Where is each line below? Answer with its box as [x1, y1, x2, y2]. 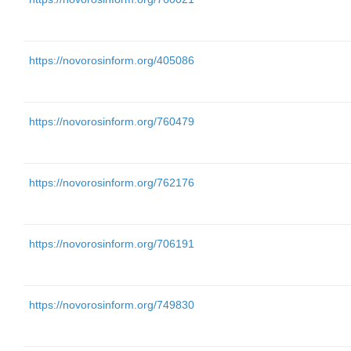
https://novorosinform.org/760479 [29, 115, 194, 128]
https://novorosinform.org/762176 [29, 176, 194, 189]
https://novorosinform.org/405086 [29, 54, 194, 67]
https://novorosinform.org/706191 [29, 237, 194, 250]
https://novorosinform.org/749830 [29, 299, 194, 311]
